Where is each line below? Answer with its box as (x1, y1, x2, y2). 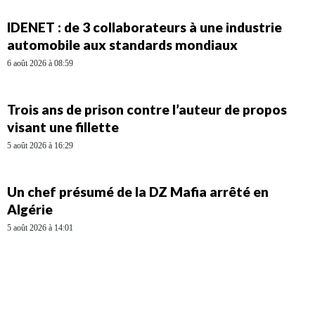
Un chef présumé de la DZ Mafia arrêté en (7, 184, 269, 200)
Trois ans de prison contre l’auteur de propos (7, 101, 287, 118)
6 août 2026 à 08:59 (7, 58, 73, 69)
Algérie (7, 201, 61, 218)
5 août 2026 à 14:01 (7, 223, 73, 233)
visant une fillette (7, 119, 119, 136)
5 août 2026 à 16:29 (7, 141, 73, 151)
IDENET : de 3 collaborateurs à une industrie (7, 19, 282, 36)
